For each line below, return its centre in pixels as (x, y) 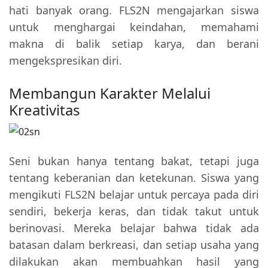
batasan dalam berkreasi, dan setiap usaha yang (134, 245)
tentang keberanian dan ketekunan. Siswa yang (134, 178)
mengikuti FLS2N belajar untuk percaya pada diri (134, 195)
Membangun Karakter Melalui (110, 93)
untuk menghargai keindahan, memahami (134, 27)
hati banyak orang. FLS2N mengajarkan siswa (134, 10)
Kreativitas (45, 110)
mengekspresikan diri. (66, 61)
